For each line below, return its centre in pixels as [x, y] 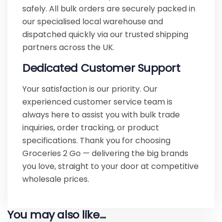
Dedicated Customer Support [101, 68]
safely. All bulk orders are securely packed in [109, 9]
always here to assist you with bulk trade [101, 115]
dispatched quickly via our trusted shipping [105, 34]
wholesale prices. [56, 179]
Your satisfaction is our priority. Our [90, 89]
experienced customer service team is [97, 102]
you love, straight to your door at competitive [111, 166]
